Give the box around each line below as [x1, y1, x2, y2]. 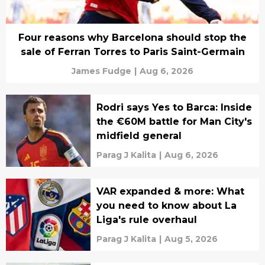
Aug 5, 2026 [164, 234, 218, 245]
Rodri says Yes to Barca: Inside [96, 102, 252, 114]
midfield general [96, 130, 182, 142]
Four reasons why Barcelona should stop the [18, 32, 247, 44]
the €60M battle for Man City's [96, 116, 252, 128]
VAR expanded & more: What [96, 186, 244, 198]
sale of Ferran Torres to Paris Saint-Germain [20, 46, 245, 58]
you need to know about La [96, 200, 237, 212]
